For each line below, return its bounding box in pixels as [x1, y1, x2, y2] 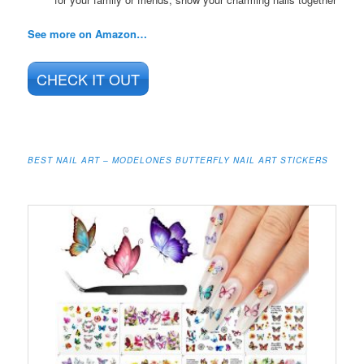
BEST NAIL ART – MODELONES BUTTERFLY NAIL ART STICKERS [28, 154, 329, 166]
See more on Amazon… [28, 25, 148, 41]
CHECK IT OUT [37, 67, 141, 89]
